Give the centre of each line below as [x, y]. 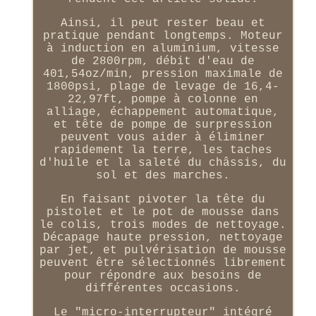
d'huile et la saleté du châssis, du [163, 163]
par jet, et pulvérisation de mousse [163, 250]
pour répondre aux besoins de [163, 275]
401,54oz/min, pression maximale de [163, 74]
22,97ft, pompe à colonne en [163, 99]
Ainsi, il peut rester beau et [163, 23]
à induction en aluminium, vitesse [163, 48]
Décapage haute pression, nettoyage [163, 237]
